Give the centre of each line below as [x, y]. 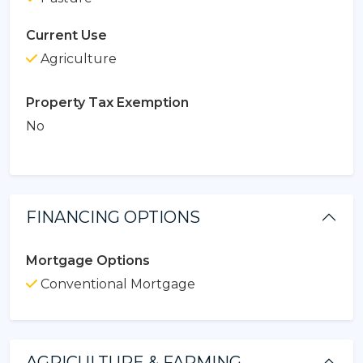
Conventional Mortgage [116, 284]
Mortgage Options [88, 260]
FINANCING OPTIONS [113, 217]
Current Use [66, 35]
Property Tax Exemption [107, 102]
